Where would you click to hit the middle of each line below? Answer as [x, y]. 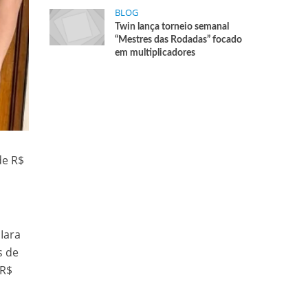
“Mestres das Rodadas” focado [179, 40]
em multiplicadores [155, 53]
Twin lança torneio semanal [172, 27]
